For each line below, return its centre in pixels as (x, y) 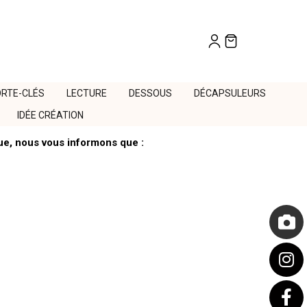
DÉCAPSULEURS (230, 93)
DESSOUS (150, 93)
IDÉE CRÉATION (50, 115)
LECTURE (86, 93)
